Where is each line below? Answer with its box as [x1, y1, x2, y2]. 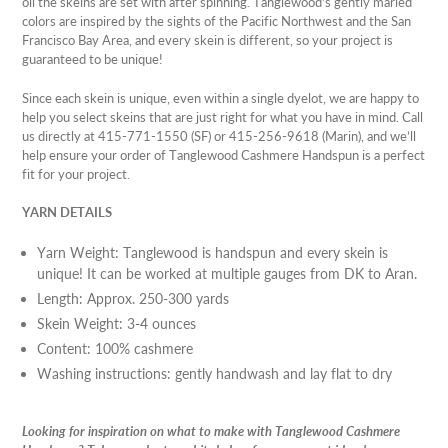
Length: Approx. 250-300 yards [37, 289, 229, 307]
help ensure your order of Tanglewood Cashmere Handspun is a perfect [22, 146, 425, 163]
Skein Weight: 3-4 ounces [37, 314, 196, 332]
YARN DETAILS [22, 204, 112, 221]
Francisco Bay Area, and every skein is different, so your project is [22, 32, 393, 49]
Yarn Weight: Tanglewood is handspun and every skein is [37, 243, 388, 261]
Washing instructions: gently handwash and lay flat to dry [37, 364, 392, 382]
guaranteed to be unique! [22, 51, 163, 68]
